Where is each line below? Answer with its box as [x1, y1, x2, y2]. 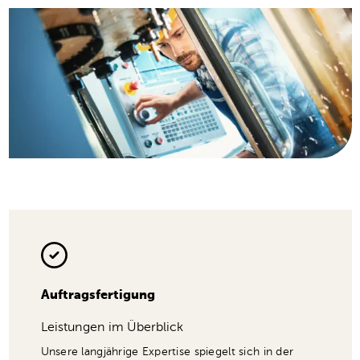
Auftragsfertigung [40, 288, 155, 302]
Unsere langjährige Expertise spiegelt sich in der [40, 346, 294, 358]
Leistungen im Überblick [40, 321, 183, 334]
